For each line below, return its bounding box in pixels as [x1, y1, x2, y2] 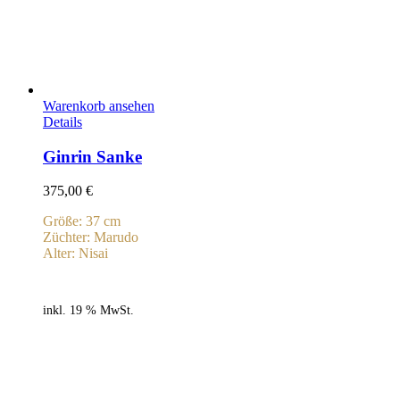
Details [43, 113, 82, 129]
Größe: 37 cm [43, 213, 121, 229]
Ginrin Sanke [43, 146, 142, 166]
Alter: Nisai [43, 246, 108, 262]
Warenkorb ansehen [43, 97, 154, 113]
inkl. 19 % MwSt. [43, 302, 134, 317]
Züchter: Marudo [43, 229, 138, 246]
